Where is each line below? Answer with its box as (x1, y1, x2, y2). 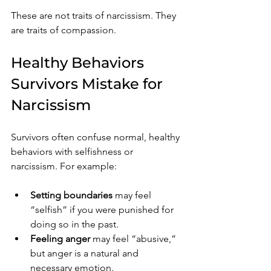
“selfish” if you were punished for (30, 203, 176, 215)
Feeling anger (30, 232, 90, 244)
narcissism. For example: (11, 160, 117, 172)
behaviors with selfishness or (11, 145, 135, 157)
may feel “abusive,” (90, 232, 178, 244)
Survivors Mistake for (11, 74, 166, 93)
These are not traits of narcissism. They (11, 9, 178, 21)
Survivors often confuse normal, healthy (11, 131, 182, 143)
